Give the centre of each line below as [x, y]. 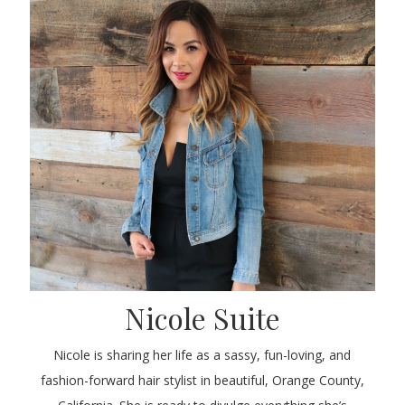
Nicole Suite [202, 318]
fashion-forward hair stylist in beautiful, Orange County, [202, 381]
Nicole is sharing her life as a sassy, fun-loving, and [202, 355]
